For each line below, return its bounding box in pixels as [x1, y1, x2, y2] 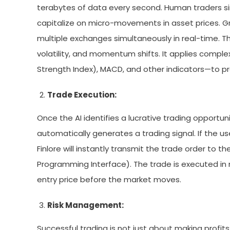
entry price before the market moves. [37, 174, 181, 185]
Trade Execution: [47, 89, 117, 100]
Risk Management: [47, 200, 124, 210]
